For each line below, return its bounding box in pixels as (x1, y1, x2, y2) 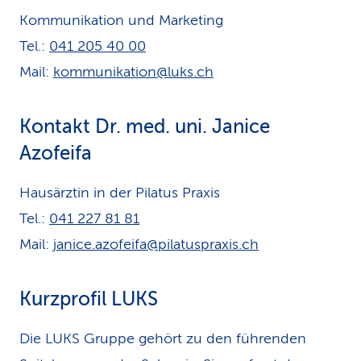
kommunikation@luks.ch (53, 64, 214, 80)
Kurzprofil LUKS (19, 288, 158, 310)
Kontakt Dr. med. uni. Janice (19, 116, 270, 138)
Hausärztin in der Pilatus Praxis (19, 185, 220, 201)
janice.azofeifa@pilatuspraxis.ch (53, 236, 259, 252)
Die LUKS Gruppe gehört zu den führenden (19, 330, 306, 346)
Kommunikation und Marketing (19, 12, 223, 28)
